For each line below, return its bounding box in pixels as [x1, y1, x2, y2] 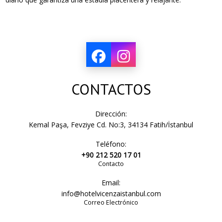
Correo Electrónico [84, 198, 138, 207]
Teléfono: [96, 139, 126, 149]
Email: [102, 178, 120, 187]
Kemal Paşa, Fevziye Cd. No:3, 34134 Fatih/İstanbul [29, 120, 193, 129]
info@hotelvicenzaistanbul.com [61, 189, 161, 198]
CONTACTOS [71, 79, 151, 99]
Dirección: [95, 109, 127, 118]
